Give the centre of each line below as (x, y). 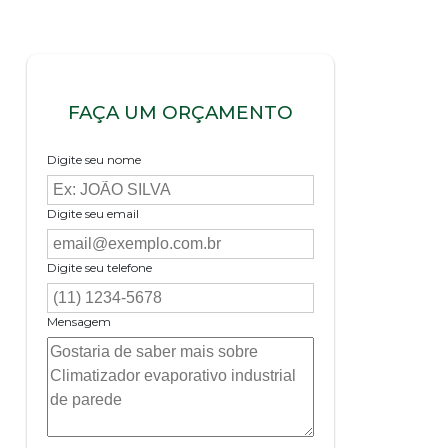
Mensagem (79, 322)
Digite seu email (93, 214)
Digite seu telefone (100, 268)
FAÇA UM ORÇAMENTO (181, 112)
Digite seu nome (94, 160)
